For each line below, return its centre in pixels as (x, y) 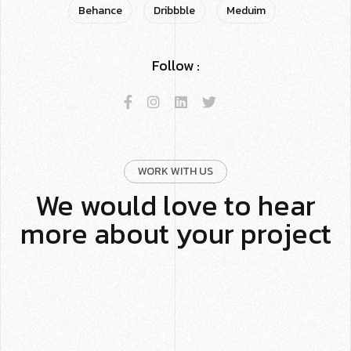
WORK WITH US (175, 171)
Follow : (175, 65)
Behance (100, 10)
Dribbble (174, 10)
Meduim (246, 10)
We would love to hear (175, 205)
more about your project (175, 233)
